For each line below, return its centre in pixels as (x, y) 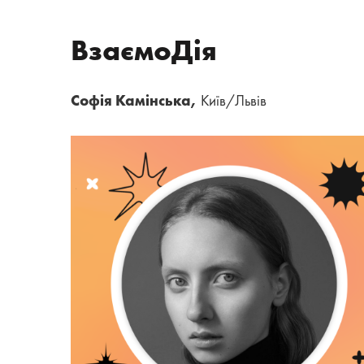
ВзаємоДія (144, 52)
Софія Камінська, (136, 102)
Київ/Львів (234, 102)
